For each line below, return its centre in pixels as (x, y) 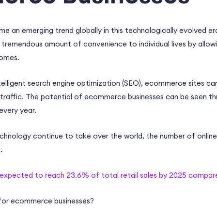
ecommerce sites (175, 83)
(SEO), (132, 83)
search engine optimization (74, 83)
